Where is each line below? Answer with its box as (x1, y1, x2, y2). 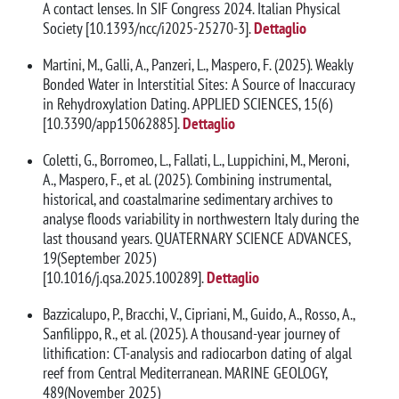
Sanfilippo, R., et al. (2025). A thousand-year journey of (43, 323, 340, 345)
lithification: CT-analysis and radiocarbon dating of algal (43, 343, 352, 364)
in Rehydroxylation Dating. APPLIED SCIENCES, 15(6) (43, 94, 332, 114)
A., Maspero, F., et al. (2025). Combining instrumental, (43, 169, 330, 191)
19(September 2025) (43, 248, 156, 269)
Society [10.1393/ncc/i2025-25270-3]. (43, 17, 250, 38)
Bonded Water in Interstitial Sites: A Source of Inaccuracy (43, 74, 354, 94)
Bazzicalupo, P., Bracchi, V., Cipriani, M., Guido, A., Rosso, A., (43, 304, 354, 325)
